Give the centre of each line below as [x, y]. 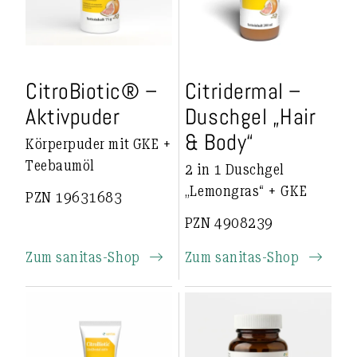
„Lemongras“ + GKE [246, 190]
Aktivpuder [73, 117]
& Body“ [219, 143]
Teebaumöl [60, 165]
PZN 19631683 [74, 198]
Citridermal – [243, 92]
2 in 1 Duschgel [235, 169]
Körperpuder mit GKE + [99, 143]
